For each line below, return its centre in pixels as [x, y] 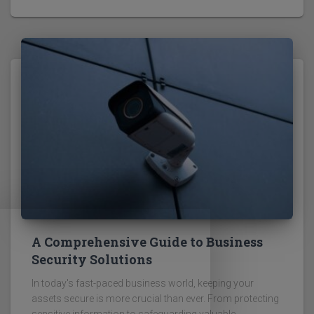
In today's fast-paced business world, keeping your [143, 284]
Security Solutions [92, 260]
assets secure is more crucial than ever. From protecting [155, 299]
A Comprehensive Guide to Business [147, 242]
